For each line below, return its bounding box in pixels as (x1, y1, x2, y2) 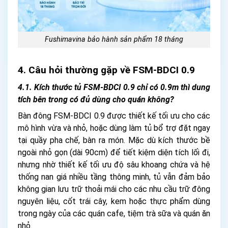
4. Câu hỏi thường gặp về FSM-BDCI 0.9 (18, 64, 195, 76)
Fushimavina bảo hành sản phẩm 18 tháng (45, 35, 183, 44)
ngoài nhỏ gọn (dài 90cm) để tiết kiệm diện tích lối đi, (18, 147, 210, 157)
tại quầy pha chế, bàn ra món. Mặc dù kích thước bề (18, 135, 210, 145)
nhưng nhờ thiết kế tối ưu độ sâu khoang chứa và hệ (18, 159, 210, 169)
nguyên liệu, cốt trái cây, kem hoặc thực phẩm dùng (18, 196, 210, 206)
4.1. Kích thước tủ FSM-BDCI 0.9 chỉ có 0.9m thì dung (18, 82, 210, 92)
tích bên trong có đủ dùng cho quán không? (18, 94, 174, 104)
